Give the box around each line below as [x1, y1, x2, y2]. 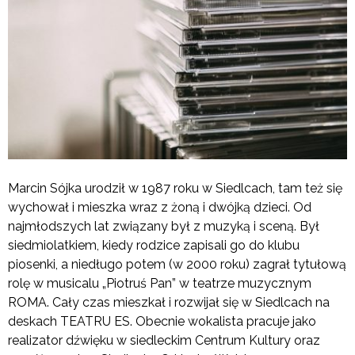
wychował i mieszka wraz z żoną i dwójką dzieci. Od [8, 200, 311, 216]
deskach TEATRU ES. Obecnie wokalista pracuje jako [8, 314, 316, 330]
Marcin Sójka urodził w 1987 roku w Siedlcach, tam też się [8, 181, 342, 197]
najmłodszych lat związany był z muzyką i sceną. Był [8, 219, 319, 235]
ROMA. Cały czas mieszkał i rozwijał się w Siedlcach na [8, 295, 330, 311]
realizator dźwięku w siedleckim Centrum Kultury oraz [8, 333, 320, 349]
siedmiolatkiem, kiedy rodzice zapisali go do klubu [8, 238, 300, 254]
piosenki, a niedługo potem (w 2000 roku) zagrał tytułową [8, 257, 346, 273]
